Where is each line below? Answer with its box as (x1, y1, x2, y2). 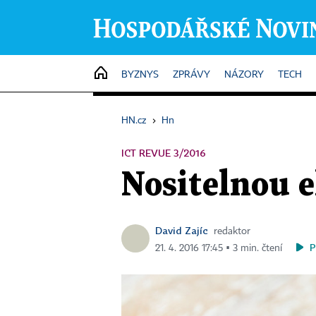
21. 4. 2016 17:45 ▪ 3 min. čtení (155, 243, 282, 253)
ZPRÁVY (173, 70, 210, 80)
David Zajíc (155, 224, 208, 236)
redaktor (214, 226, 250, 236)
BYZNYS (121, 70, 159, 80)
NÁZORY (224, 70, 264, 80)
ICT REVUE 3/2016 (121, 147, 206, 159)
